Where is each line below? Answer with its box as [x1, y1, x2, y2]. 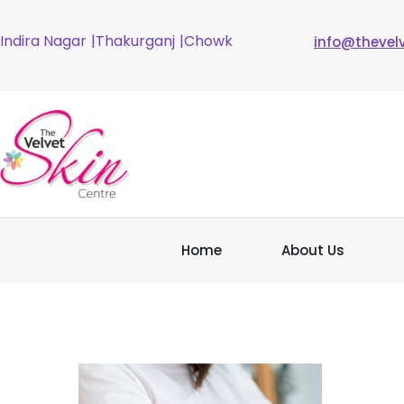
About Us [281, 241, 345, 260]
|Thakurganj [91, 31, 175, 51]
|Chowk [179, 31, 233, 51]
